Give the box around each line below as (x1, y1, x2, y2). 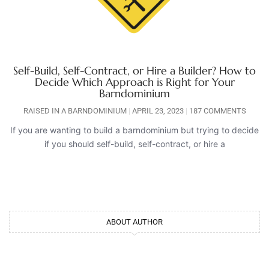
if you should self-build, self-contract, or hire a (44, 138, 225, 149)
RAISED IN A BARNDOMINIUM (23, 106, 128, 115)
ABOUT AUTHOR (106, 217, 163, 226)
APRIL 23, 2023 (130, 106, 186, 115)
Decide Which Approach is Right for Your (34, 74, 235, 89)
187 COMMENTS (187, 106, 246, 115)
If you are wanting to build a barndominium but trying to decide (10, 124, 259, 135)
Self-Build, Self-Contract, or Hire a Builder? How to (13, 63, 256, 77)
